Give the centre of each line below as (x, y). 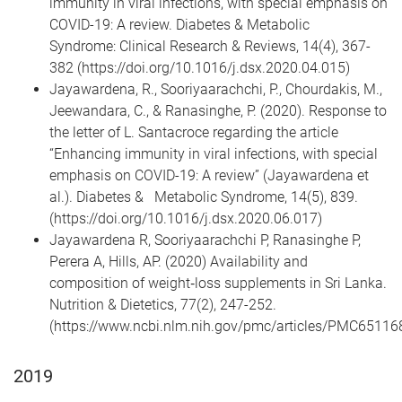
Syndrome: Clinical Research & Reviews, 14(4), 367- (210, 47)
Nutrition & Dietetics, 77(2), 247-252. (163, 305)
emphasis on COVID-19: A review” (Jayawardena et (209, 176)
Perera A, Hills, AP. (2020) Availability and (179, 262)
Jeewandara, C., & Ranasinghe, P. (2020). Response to (218, 111)
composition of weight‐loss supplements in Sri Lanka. (218, 284)
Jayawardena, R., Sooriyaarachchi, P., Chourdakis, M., (216, 90)
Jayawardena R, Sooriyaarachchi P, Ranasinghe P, (205, 240)
